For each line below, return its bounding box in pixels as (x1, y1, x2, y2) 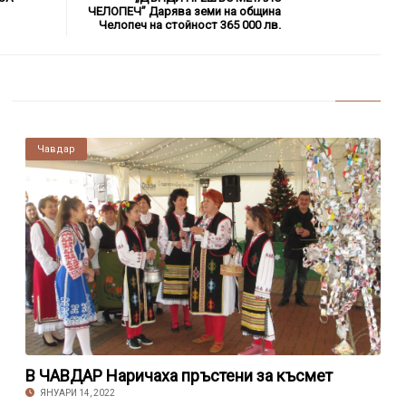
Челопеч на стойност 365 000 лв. (99, 17, 282, 32)
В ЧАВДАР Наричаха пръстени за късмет (24, 365, 333, 385)
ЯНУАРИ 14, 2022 (37, 387, 115, 398)
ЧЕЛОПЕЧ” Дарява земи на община (88, 4, 282, 18)
